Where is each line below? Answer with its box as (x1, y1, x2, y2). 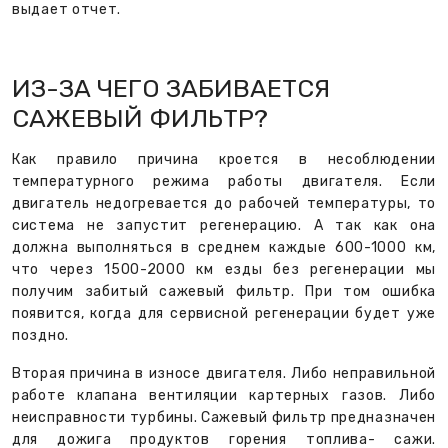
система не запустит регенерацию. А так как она (12, 217, 436, 235)
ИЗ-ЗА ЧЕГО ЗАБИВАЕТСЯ (12, 73, 330, 104)
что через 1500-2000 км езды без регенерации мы (12, 261, 436, 279)
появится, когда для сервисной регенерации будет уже (12, 305, 436, 323)
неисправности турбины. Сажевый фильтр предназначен (12, 409, 437, 427)
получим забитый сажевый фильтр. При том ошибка (12, 283, 436, 301)
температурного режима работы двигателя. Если (12, 173, 436, 191)
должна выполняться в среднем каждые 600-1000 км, (12, 239, 436, 257)
